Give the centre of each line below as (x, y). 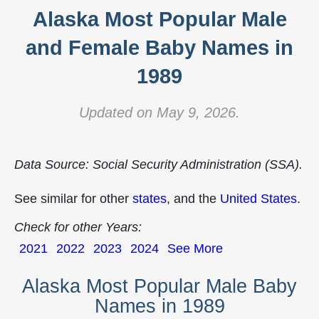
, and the (193, 199)
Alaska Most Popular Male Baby (159, 287)
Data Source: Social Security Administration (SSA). (158, 164)
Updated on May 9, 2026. (159, 113)
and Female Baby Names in (159, 48)
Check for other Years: (78, 227)
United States (258, 199)
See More (195, 249)
